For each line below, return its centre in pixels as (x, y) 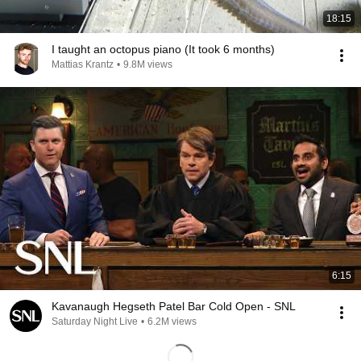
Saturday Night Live (95, 322)
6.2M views (172, 322)
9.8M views (148, 64)
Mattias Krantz (83, 64)
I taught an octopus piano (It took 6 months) (163, 49)
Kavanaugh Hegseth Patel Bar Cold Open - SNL (174, 306)
